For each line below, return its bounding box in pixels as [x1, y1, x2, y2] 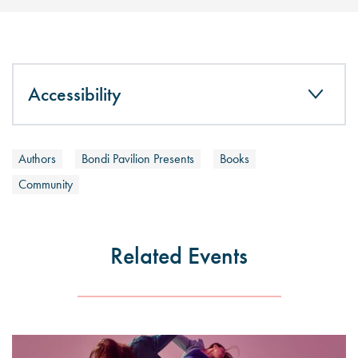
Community [18, 176, 73, 193]
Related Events [110, 241, 248, 271]
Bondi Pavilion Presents [82, 150, 194, 167]
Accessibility [28, 82, 121, 106]
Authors [18, 150, 56, 167]
